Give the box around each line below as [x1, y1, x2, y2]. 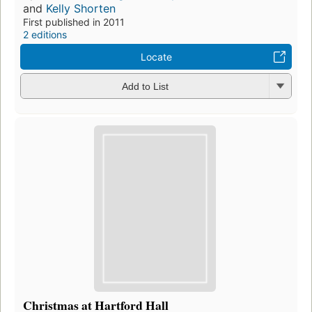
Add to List [121, 81, 169, 93]
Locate [140, 50, 172, 63]
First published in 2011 [23, 15, 125, 28]
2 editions [23, 28, 67, 40]
